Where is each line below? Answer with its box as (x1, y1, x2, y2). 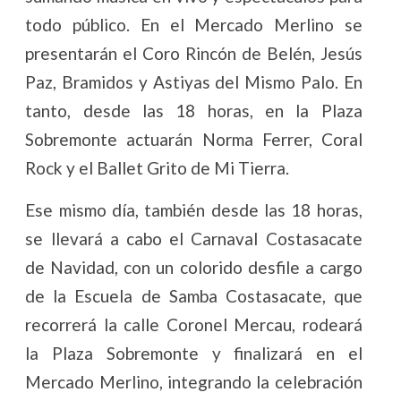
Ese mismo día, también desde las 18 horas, (25, 199, 363, 220)
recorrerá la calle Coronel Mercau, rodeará (25, 313, 363, 335)
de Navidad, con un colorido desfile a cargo (25, 256, 363, 277)
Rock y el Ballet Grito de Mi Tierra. (25, 157, 290, 178)
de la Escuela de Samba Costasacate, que (25, 285, 363, 306)
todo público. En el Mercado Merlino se (25, 13, 363, 35)
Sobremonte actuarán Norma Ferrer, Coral (25, 128, 363, 149)
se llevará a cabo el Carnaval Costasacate (25, 227, 363, 249)
